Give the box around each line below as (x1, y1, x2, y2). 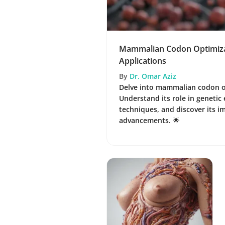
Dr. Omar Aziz (130, 71, 176, 81)
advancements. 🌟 (119, 115, 180, 125)
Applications (119, 55, 166, 66)
